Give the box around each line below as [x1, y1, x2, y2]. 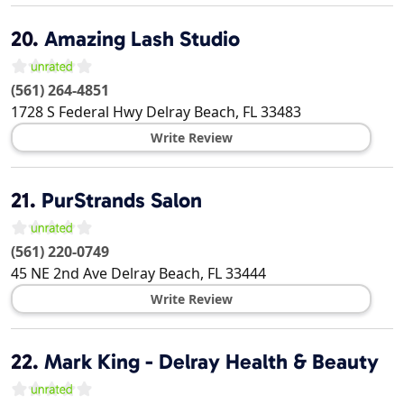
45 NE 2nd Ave [11, 263, 107, 284]
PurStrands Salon [41, 188, 202, 214]
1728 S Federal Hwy [11, 102, 142, 123]
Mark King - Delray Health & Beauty [44, 349, 379, 375]
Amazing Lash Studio [44, 26, 240, 52]
